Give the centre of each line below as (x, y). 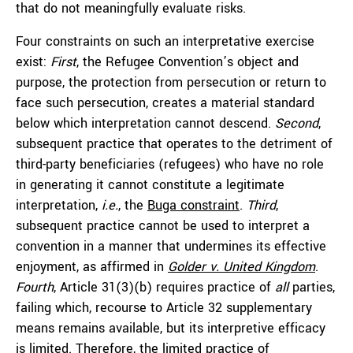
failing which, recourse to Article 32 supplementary (164, 308)
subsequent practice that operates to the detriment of (174, 144)
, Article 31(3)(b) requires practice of (164, 287)
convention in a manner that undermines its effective (171, 246)
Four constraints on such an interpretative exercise (165, 41)
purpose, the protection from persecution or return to (171, 82)
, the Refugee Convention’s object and (188, 62)
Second (297, 123)
